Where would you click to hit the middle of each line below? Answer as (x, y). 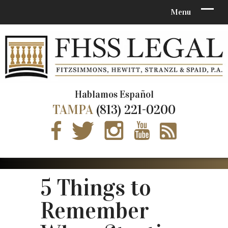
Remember (95, 210)
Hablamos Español (114, 94)
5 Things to (96, 188)
